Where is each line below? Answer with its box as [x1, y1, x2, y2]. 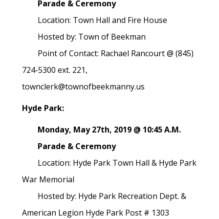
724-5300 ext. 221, [22, 65, 88, 75]
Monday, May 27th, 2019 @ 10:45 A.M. [22, 124, 181, 135]
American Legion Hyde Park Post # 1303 [22, 207, 171, 218]
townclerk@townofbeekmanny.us [22, 81, 147, 92]
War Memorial [22, 174, 74, 185]
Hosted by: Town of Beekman [22, 31, 146, 42]
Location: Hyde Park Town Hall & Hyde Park [22, 157, 197, 168]
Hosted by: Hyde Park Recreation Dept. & [22, 191, 186, 201]
